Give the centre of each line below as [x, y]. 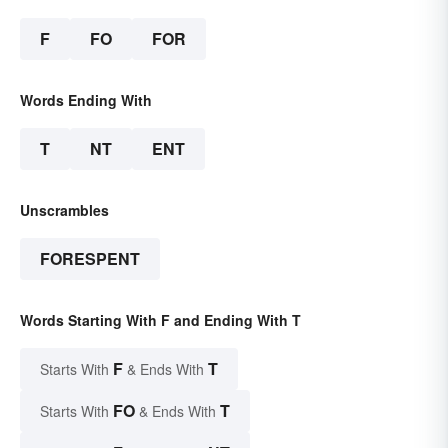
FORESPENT [90, 259]
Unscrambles [64, 210]
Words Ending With [86, 100]
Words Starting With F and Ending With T [160, 320]
